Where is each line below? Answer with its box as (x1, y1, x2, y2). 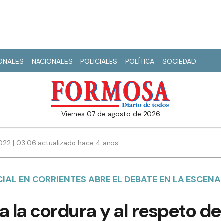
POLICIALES (80, 57, 117, 66)
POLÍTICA (125, 57, 154, 66)
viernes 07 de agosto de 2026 (65, 110, 160, 119)
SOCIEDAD (162, 57, 196, 66)
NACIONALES (32, 57, 73, 66)
